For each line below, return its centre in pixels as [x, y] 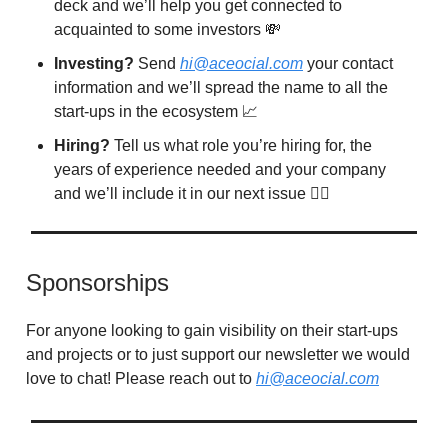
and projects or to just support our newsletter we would [218, 355]
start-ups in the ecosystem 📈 [156, 112]
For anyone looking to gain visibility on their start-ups [212, 331]
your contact [348, 64]
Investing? [96, 64]
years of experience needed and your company [220, 170]
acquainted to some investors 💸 [167, 30]
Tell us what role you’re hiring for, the [243, 146]
